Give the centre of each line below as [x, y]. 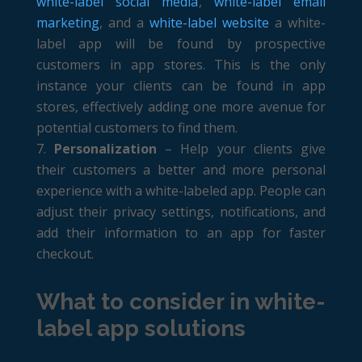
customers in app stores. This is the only [181, 64]
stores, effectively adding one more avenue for [181, 106]
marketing [67, 22]
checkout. [65, 253]
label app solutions [141, 328]
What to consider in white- [181, 301]
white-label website [210, 22]
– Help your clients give [242, 148]
